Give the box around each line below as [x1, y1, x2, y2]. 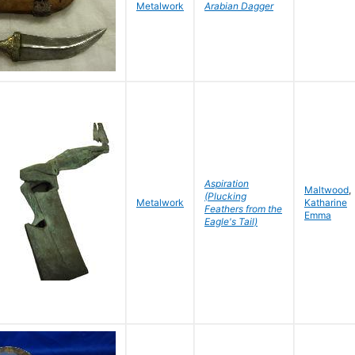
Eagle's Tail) [204, 216, 258, 227]
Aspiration [204, 177, 249, 189]
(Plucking [204, 190, 246, 202]
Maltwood [304, 184, 349, 196]
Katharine [304, 197, 347, 208]
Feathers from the [204, 203, 282, 215]
